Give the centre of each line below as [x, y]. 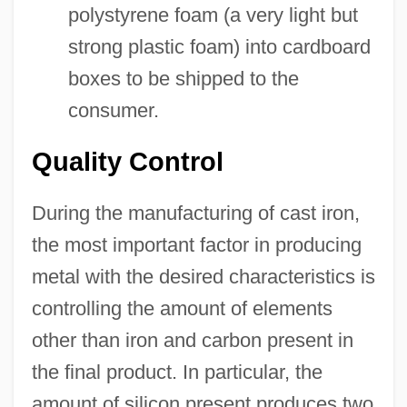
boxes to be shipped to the [183, 78]
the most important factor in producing [196, 244]
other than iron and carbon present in [192, 340]
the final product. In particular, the [177, 372]
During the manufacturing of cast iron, [195, 213]
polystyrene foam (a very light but [213, 15]
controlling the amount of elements [182, 308]
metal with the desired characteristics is [203, 276]
